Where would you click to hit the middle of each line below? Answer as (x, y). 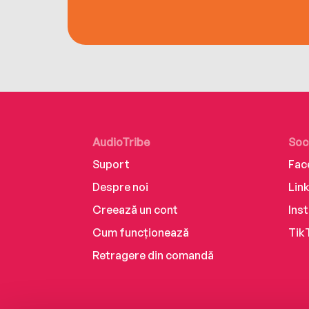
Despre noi (121, 187)
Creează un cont (136, 210)
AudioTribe (121, 142)
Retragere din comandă (153, 256)
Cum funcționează (141, 233)
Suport (111, 165)
